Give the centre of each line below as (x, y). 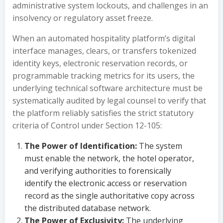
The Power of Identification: (81, 146)
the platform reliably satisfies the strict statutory (103, 113)
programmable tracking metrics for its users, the (104, 76)
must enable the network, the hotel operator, (109, 158)
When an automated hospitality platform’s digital (104, 38)
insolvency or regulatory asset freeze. (83, 18)
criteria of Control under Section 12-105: (87, 125)
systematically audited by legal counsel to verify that (109, 101)
